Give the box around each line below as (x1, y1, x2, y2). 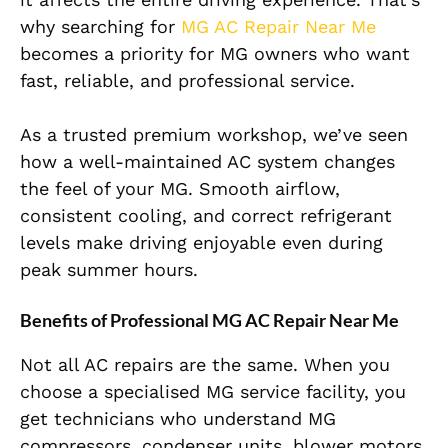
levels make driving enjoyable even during (20, 232, 383, 254)
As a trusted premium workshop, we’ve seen (20, 124, 408, 146)
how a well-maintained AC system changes (20, 151, 395, 173)
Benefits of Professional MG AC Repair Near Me (20, 309, 399, 332)
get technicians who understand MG (20, 408, 336, 430)
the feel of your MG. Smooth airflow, (20, 178, 340, 200)
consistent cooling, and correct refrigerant (20, 205, 392, 227)
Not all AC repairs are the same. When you (20, 354, 390, 376)
